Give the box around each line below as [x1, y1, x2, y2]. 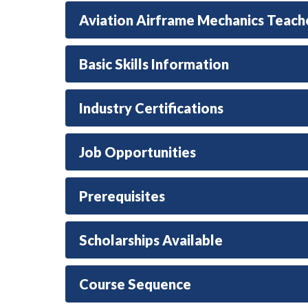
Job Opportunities [79, 144, 196, 160]
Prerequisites [79, 188, 165, 204]
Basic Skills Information [79, 56, 229, 72]
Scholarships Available [79, 232, 223, 248]
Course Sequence [79, 276, 191, 292]
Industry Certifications [79, 100, 223, 116]
